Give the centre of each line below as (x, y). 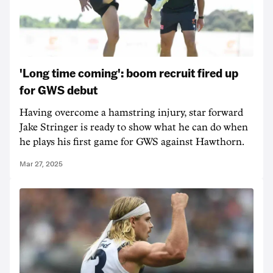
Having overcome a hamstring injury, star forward (131, 113)
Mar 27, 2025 (41, 164)
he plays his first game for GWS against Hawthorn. (132, 142)
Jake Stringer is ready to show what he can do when (134, 127)
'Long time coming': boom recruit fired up (129, 73)
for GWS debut (58, 90)
